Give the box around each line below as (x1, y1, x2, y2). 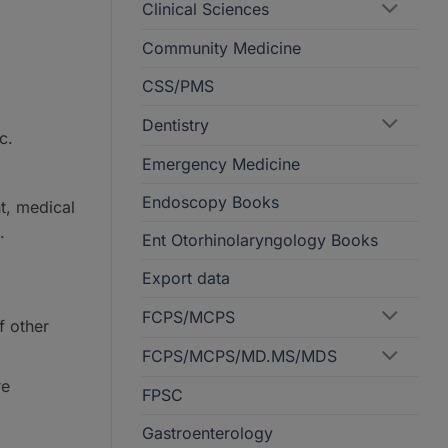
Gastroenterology (142, 423, 273, 444)
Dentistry (142, 114, 209, 135)
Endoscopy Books (142, 191, 279, 212)
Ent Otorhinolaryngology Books (142, 229, 378, 250)
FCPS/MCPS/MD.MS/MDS (142, 346, 337, 367)
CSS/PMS (142, 75, 214, 96)
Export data (142, 267, 230, 288)
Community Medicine (142, 37, 301, 58)
